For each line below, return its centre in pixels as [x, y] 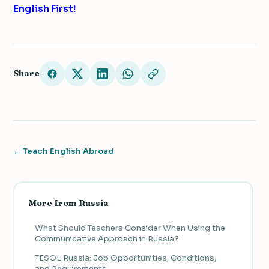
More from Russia [68, 203]
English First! [45, 8]
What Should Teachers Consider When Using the [130, 228]
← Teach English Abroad [64, 151]
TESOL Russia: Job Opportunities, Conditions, [125, 258]
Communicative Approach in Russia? [107, 239]
